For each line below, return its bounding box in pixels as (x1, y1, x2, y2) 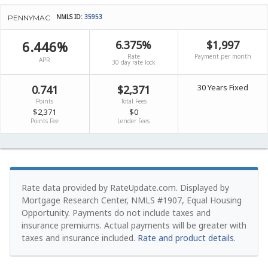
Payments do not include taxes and (72, 207, 211, 219)
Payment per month (194, 52, 252, 61)
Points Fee (31, 117, 59, 126)
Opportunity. (22, 207, 72, 219)
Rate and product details (138, 232, 234, 244)
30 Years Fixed (197, 82, 249, 93)
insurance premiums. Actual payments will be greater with (22, 220, 246, 232)
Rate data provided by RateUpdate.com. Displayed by (22, 182, 229, 194)
